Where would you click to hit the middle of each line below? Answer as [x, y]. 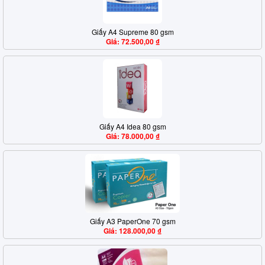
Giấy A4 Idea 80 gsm [132, 126]
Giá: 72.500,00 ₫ [132, 41]
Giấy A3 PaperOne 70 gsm [132, 221]
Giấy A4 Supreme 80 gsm [132, 32]
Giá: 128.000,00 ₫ [132, 231]
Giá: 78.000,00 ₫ [132, 136]
